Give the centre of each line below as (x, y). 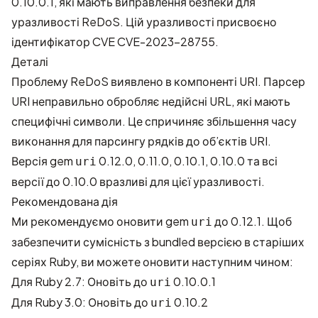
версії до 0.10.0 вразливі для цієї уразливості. (138, 181)
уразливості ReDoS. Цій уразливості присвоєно (144, 22)
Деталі (30, 61)
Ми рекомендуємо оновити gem (101, 221)
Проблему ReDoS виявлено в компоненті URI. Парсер (158, 81)
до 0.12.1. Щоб (252, 221)
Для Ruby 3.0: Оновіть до (81, 302)
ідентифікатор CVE (64, 42)
